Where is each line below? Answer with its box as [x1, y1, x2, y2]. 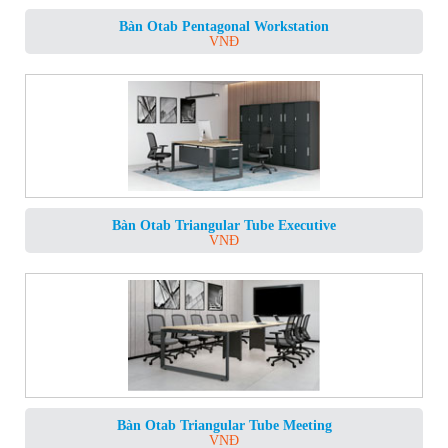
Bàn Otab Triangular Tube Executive [112, 218, 336, 234]
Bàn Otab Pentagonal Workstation [119, 18, 329, 34]
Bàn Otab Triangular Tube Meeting [116, 417, 332, 433]
